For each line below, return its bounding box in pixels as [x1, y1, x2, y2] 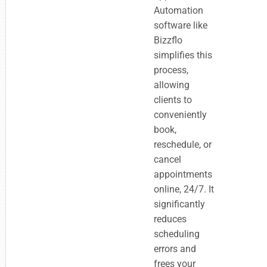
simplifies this [154, 49, 213, 61]
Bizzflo [154, 35, 183, 46]
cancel [154, 154, 182, 165]
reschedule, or [154, 139, 212, 150]
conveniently [154, 109, 207, 120]
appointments [154, 169, 213, 180]
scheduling [154, 228, 200, 240]
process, [154, 64, 189, 76]
